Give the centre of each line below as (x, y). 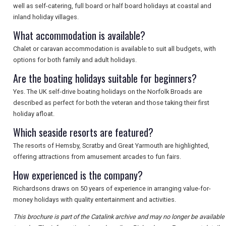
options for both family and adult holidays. (75, 60)
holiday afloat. (34, 114)
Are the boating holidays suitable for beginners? (105, 78)
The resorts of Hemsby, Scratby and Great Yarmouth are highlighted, (111, 146)
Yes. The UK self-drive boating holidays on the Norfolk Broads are (108, 92)
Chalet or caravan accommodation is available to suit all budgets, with (115, 49)
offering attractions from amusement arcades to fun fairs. (97, 157)
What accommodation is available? (79, 36)
